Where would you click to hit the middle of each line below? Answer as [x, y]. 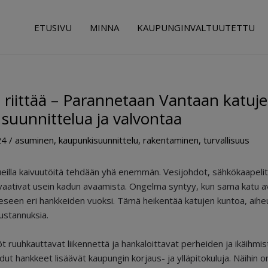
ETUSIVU [53, 27]
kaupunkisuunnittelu [98, 140]
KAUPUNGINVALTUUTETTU [196, 27]
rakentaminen [171, 140]
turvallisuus [226, 140]
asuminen [34, 140]
